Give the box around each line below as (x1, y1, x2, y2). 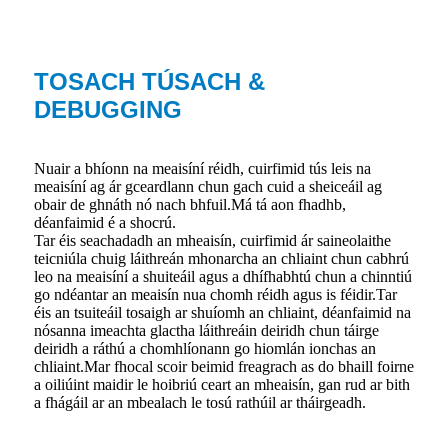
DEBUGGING (34, 96, 182, 124)
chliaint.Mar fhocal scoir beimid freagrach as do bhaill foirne (34, 358, 414, 376)
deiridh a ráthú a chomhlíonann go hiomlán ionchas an (34, 340, 376, 358)
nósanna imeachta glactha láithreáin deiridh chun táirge (34, 322, 379, 340)
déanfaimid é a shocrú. (34, 214, 176, 232)
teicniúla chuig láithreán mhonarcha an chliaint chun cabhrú (34, 250, 409, 268)
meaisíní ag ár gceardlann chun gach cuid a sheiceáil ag (34, 178, 382, 196)
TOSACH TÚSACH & (34, 68, 265, 96)
